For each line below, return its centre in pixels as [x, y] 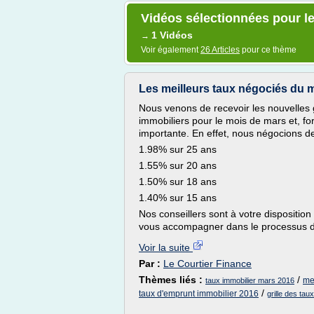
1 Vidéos [172, 35]
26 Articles [220, 50]
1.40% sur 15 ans [178, 198]
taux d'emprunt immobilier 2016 [199, 294]
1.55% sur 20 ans [178, 165]
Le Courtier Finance [207, 264]
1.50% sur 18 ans [178, 182]
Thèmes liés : [172, 280]
